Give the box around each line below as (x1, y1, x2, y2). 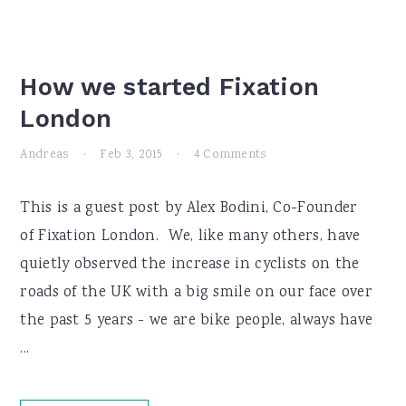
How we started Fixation (20, 72, 320, 101)
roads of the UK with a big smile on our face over (20, 282, 373, 304)
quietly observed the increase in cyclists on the (20, 254, 360, 276)
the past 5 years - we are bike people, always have (20, 310, 373, 333)
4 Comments (193, 146, 267, 164)
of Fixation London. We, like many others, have (20, 226, 361, 248)
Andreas (20, 146, 70, 164)
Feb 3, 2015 (100, 146, 163, 164)
